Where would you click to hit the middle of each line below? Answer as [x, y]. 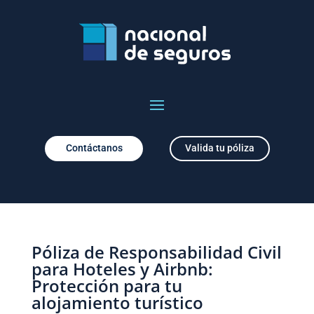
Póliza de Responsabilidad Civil [156, 252]
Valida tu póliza [220, 148]
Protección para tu [107, 285]
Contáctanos [94, 148]
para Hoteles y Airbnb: [122, 268]
